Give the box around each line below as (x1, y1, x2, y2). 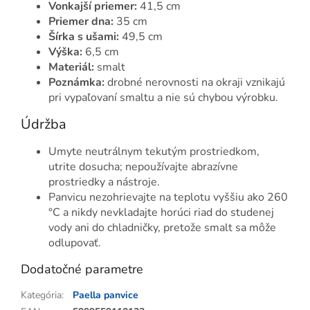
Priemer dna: (48, 14, 113, 30)
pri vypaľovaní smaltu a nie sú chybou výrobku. (48, 90, 278, 106)
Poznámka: (48, 75, 104, 91)
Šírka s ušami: (48, 29, 119, 45)
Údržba (21, 115, 66, 134)
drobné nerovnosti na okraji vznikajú (104, 75, 285, 91)
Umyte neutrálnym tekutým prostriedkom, (48, 143, 259, 159)
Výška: (48, 44, 82, 60)
